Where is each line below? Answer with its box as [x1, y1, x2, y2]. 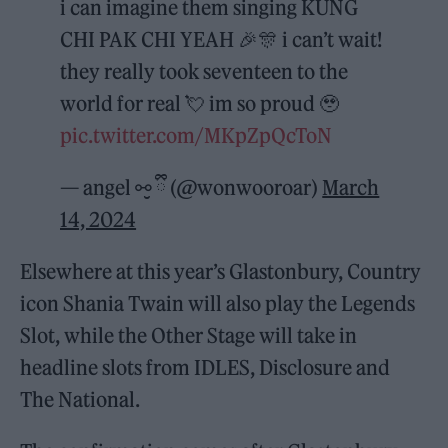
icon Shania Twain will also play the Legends [20, 290, 416, 316]
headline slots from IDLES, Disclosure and [20, 354, 391, 380]
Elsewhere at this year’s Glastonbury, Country [20, 258, 422, 284]
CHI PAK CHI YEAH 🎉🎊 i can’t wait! [60, 26, 383, 52]
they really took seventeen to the [60, 58, 349, 84]
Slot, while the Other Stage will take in [20, 322, 358, 348]
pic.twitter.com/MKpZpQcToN [60, 122, 333, 148]
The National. [20, 386, 141, 412]
